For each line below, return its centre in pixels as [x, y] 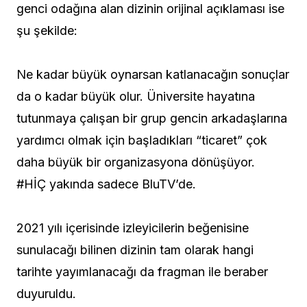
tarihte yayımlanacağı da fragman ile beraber [142, 271]
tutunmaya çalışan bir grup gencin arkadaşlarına [152, 118]
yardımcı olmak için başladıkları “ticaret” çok [142, 140]
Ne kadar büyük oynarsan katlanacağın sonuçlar [153, 74]
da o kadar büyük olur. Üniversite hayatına [136, 96]
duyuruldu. [46, 293]
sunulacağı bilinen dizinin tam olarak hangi [135, 249]
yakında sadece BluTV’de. [123, 184]
